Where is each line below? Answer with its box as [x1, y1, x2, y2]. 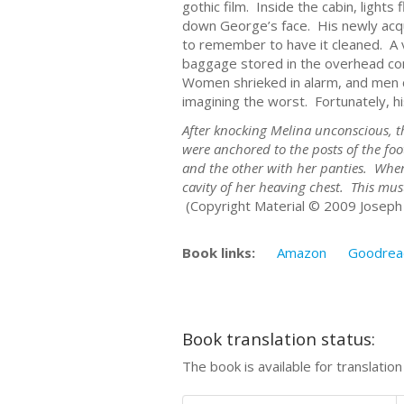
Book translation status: [182, 326, 375, 350]
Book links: [182, 243, 255, 262]
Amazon [277, 243, 326, 262]
